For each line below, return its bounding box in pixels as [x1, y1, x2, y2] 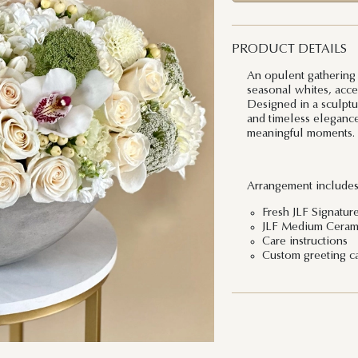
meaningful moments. [246, 127, 355, 140]
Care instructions [261, 235, 351, 248]
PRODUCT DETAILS [231, 42, 347, 56]
